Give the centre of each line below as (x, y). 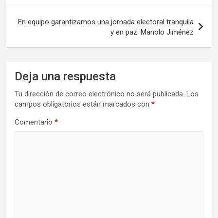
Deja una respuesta (65, 76)
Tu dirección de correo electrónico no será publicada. (100, 94)
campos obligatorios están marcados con (83, 104)
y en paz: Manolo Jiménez (152, 32)
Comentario (35, 122)
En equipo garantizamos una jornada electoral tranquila (106, 22)
